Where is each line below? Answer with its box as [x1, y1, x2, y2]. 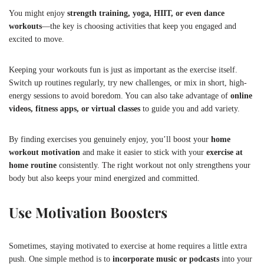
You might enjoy [9, 8, 67, 18]
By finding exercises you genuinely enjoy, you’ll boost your [9, 134, 211, 144]
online [230, 91, 252, 100]
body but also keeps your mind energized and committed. [9, 173, 200, 183]
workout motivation [9, 147, 80, 157]
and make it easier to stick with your [80, 147, 206, 157]
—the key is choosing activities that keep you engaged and [42, 21, 236, 31]
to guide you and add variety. [140, 104, 240, 113]
